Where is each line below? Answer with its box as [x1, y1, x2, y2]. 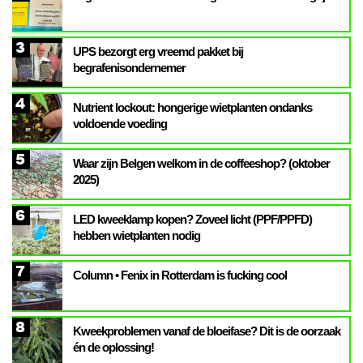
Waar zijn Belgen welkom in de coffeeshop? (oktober [73, 156, 330, 170]
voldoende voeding [73, 116, 167, 130]
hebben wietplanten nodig [73, 228, 200, 242]
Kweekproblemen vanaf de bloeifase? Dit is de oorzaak [73, 323, 340, 338]
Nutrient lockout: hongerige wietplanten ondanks [73, 100, 312, 114]
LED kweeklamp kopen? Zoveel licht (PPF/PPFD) [73, 211, 312, 226]
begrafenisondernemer [73, 60, 186, 75]
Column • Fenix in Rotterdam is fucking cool [73, 267, 293, 282]
